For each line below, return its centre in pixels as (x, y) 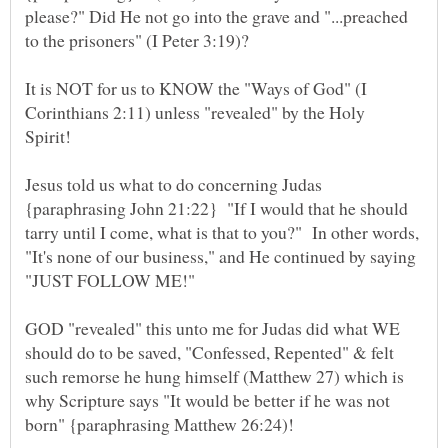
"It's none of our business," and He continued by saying (220, 256)
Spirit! (51, 136)
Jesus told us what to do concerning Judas (173, 184)
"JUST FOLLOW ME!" (113, 280)
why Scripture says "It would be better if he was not (207, 400)
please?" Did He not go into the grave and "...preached (216, 16)
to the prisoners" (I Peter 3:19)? (145, 40)
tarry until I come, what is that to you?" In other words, (222, 232)
